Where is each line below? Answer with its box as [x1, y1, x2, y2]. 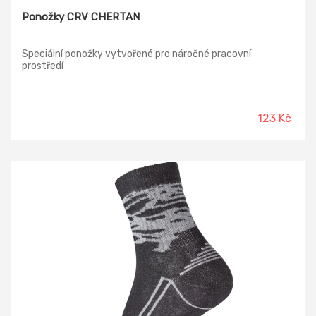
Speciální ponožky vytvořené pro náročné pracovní [22, 48, 251, 61]
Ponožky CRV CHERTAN [22, 11, 140, 24]
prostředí [22, 60, 63, 73]
